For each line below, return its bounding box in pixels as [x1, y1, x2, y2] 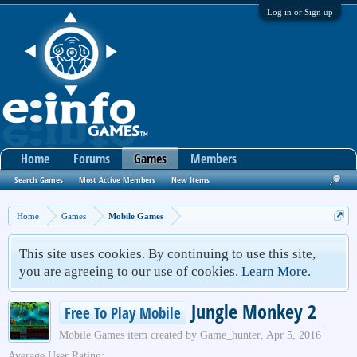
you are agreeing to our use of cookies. [19, 264, 241, 279]
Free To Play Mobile [65, 302, 181, 324]
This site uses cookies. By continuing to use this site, [19, 246, 316, 261]
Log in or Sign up [267, 7, 333, 17]
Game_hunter [200, 329, 261, 341]
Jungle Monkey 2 [186, 298, 316, 324]
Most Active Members [79, 174, 155, 186]
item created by [124, 329, 200, 341]
